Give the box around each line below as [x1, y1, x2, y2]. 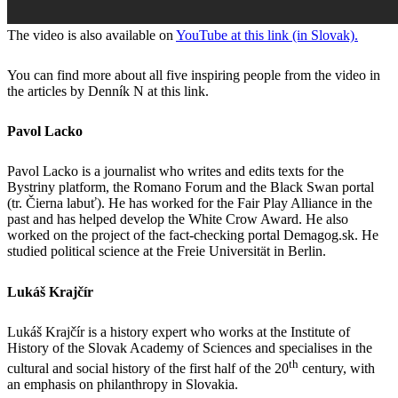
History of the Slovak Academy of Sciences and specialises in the [7, 339, 372, 355]
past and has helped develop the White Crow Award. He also [7, 211, 348, 227]
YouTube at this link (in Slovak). [176, 27, 358, 43]
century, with [298, 361, 375, 377]
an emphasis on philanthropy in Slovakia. [7, 377, 238, 393]
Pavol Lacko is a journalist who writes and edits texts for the [7, 163, 344, 179]
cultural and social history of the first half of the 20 [7, 361, 289, 377]
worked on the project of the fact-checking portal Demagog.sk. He [7, 227, 378, 243]
